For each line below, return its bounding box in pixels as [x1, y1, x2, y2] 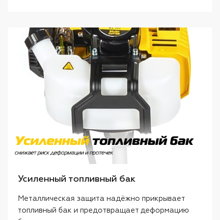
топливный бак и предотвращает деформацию [18, 206, 189, 214]
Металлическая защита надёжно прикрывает [18, 194, 185, 202]
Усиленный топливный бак [18, 174, 136, 184]
